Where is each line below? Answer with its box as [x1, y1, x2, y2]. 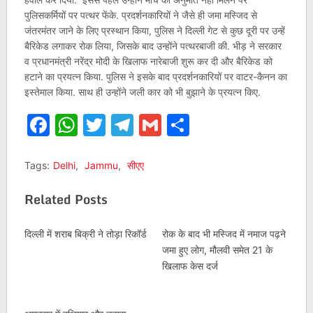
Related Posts [24, 189, 108, 210]
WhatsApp [77, 111, 188, 138]
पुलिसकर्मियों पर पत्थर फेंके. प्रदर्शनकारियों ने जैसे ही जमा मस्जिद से [24, 9, 257, 21]
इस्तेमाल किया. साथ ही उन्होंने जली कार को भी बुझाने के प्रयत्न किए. [24, 86, 261, 98]
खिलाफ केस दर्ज [161, 260, 218, 272]
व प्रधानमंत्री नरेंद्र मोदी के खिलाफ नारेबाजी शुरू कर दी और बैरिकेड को [24, 55, 272, 67]
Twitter [105, 111, 181, 138]
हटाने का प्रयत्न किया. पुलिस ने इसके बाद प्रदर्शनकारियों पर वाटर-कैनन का [24, 71, 287, 82]
